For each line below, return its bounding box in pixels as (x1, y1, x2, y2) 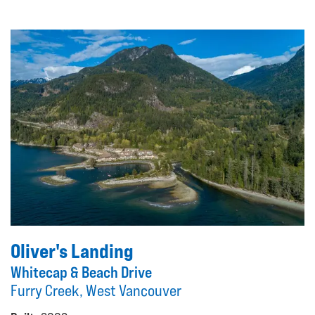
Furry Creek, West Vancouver (11, 281, 181, 300)
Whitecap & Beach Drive (11, 262, 152, 281)
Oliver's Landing (11, 238, 134, 263)
